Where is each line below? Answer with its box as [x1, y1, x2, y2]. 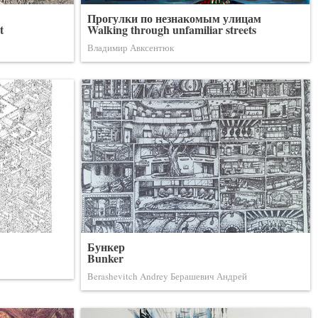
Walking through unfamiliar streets [87, 21, 256, 38]
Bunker [87, 250, 124, 266]
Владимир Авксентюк [87, 41, 174, 54]
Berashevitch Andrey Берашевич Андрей [87, 270, 247, 283]
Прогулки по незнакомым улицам [87, 10, 261, 26]
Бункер [87, 238, 125, 255]
